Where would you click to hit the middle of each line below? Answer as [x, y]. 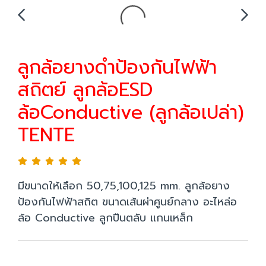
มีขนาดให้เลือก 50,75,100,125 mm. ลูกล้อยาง [124, 186]
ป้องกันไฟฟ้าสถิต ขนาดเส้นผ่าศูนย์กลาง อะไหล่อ [127, 202]
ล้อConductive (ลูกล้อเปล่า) [131, 113]
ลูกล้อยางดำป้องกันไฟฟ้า [117, 67]
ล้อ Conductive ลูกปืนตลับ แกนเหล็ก [105, 218]
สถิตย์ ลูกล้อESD [85, 90]
